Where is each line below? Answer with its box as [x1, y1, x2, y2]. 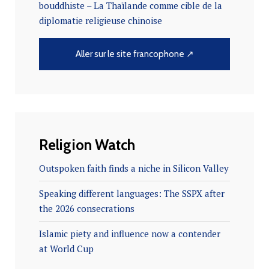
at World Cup [39, 243, 94, 255]
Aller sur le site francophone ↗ [75, 49, 194, 60]
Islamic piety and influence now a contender [39, 228, 220, 240]
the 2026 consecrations [39, 202, 134, 215]
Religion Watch [39, 136, 135, 154]
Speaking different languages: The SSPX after [39, 187, 225, 200]
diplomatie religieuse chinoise [39, 14, 162, 27]
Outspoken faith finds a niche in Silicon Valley [39, 162, 229, 175]
